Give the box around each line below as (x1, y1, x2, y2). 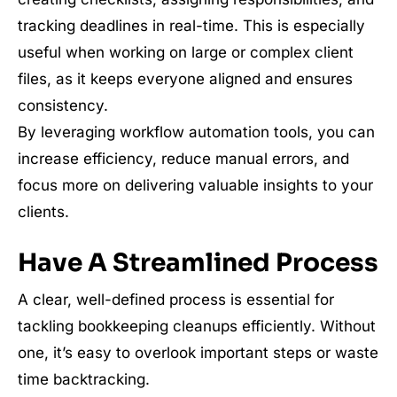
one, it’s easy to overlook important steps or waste (18, 344, 378, 362)
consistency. (18, 97, 108, 115)
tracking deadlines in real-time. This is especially (18, 17, 365, 35)
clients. (18, 203, 69, 222)
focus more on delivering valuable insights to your (18, 176, 373, 195)
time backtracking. (18, 370, 150, 389)
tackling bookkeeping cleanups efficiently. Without (18, 317, 376, 336)
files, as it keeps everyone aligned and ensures (18, 70, 353, 89)
